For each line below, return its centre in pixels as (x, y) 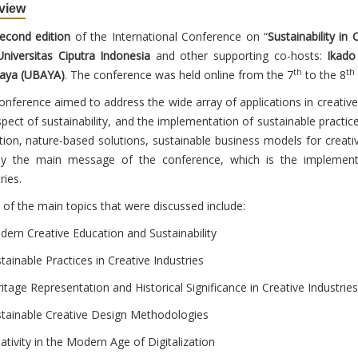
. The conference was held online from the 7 (179, 75)
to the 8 (324, 75)
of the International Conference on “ (169, 37)
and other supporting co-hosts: (239, 56)
